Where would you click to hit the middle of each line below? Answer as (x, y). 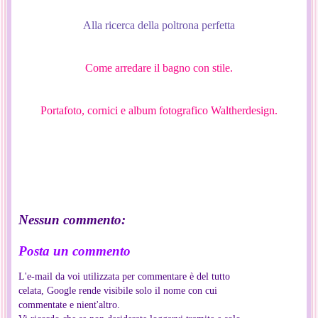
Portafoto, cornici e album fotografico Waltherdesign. (159, 111)
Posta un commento (75, 251)
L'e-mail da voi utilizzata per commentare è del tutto (124, 276)
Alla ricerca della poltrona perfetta (159, 26)
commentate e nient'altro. (69, 305)
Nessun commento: (72, 220)
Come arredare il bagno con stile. (159, 68)
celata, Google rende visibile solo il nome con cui (118, 291)
